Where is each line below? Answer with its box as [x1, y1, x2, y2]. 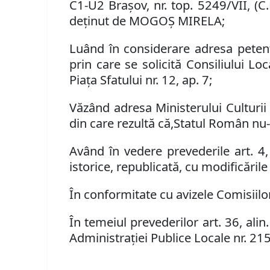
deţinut [69, 12, 110, 30]
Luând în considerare [69, 40, 195, 57]
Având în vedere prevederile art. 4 [69, 142, 265, 160]
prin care [69, 55, 125, 73]
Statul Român [174, 115, 253, 132]
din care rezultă [69, 115, 155, 132]
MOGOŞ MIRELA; [129, 12, 225, 30]
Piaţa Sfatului [69, 71, 146, 89]
